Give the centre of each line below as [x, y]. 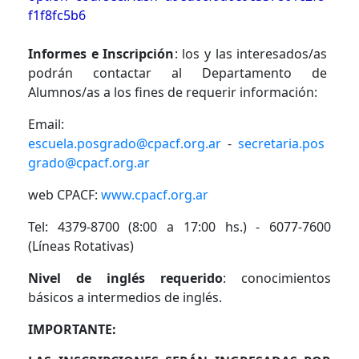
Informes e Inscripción [101, 53]
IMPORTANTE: [72, 329]
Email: [46, 124]
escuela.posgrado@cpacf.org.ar [125, 143]
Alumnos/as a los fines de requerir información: [173, 92]
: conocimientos [277, 278]
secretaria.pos [281, 143]
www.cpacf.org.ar [155, 194]
